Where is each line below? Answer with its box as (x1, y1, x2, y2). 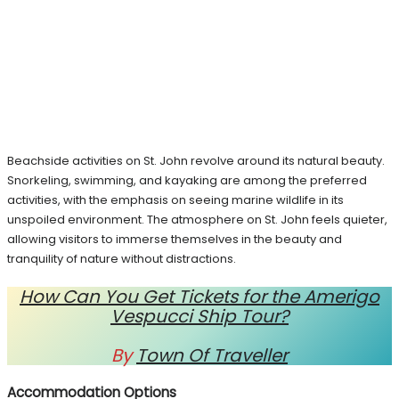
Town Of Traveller (136, 343, 288, 369)
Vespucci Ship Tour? (110, 304, 289, 330)
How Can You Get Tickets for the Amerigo (20, 284, 379, 310)
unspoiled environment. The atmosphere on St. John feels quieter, (7, 211, 387, 229)
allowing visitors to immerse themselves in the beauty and (7, 231, 342, 248)
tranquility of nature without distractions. (7, 250, 236, 268)
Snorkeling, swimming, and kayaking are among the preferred (7, 172, 367, 190)
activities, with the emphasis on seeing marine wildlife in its (7, 191, 344, 209)
